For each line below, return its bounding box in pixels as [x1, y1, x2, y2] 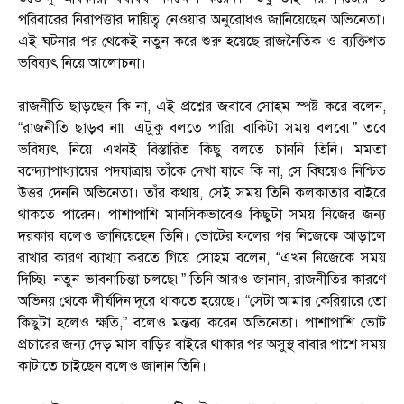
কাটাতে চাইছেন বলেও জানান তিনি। [18, 357, 207, 376]
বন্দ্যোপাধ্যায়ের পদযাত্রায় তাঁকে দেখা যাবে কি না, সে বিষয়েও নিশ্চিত [18, 162, 386, 181]
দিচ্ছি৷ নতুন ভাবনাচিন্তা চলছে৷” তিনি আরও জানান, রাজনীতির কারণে [18, 271, 386, 289]
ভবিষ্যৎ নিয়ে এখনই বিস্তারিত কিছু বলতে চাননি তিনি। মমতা [18, 141, 386, 160]
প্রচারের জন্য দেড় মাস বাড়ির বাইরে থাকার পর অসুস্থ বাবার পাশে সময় [18, 335, 386, 354]
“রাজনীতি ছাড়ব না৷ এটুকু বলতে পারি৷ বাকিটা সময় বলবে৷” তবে [18, 119, 386, 138]
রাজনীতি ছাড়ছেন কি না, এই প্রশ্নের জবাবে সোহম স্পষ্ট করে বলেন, [18, 97, 386, 116]
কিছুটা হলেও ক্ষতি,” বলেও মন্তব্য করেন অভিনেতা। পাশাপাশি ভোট [18, 314, 386, 333]
